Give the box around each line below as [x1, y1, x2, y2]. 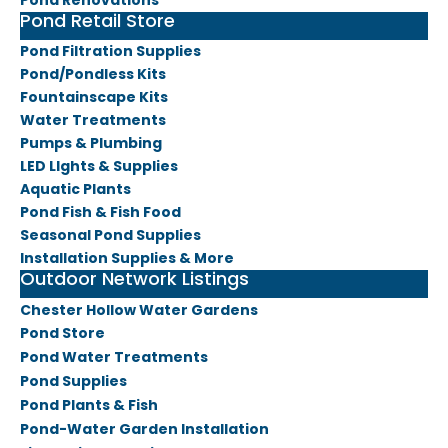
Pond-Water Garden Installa [20, 419, 238, 440]
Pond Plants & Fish [20, 395, 158, 416]
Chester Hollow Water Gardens [20, 300, 258, 321]
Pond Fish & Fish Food [20, 202, 181, 223]
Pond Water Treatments [20, 347, 208, 368]
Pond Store [20, 323, 105, 344]
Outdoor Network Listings [20, 266, 249, 292]
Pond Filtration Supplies [20, 41, 201, 62]
